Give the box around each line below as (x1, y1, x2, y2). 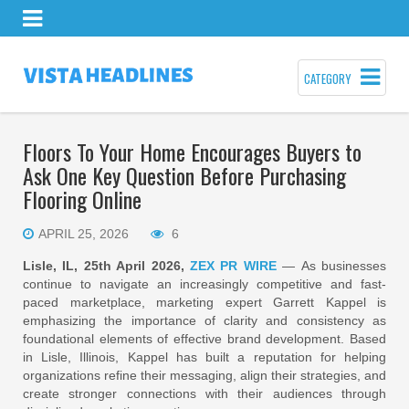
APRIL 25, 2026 (38, 226, 129, 241)
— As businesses (276, 258, 387, 273)
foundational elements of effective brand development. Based (23, 331, 386, 346)
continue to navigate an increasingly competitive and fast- (23, 277, 386, 291)
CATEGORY (304, 68, 351, 88)
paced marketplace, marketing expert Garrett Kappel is (23, 295, 386, 309)
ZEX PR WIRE (190, 258, 277, 273)
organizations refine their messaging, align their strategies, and (23, 368, 386, 383)
